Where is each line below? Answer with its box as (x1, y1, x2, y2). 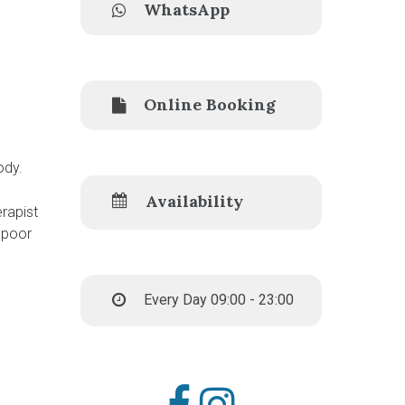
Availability (145, 190, 243, 212)
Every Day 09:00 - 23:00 (143, 290, 294, 308)
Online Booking (143, 93, 276, 115)
